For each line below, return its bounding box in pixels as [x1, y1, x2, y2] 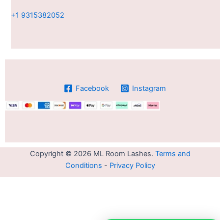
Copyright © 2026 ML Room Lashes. [29, 149, 155, 158]
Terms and [155, 149, 191, 158]
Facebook [75, 84, 109, 93]
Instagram [132, 84, 166, 93]
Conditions [65, 161, 102, 170]
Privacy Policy [109, 161, 155, 170]
